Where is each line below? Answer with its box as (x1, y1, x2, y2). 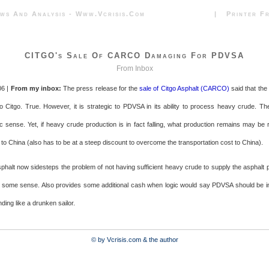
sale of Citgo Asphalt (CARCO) (139, 85, 230, 92)
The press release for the (61, 85, 140, 92)
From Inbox (116, 64, 153, 73)
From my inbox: (10, 85, 62, 92)
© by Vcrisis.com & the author (91, 235, 178, 243)
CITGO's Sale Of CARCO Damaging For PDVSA (25, 51, 244, 60)
